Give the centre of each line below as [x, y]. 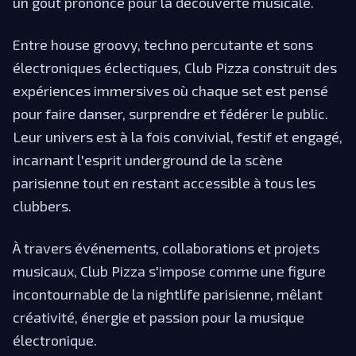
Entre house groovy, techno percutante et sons [163, 44]
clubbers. [42, 205]
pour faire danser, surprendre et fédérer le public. [170, 113]
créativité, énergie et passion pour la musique [159, 317]
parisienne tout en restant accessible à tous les [164, 182]
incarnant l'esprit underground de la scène [148, 159]
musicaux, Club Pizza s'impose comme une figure [169, 271]
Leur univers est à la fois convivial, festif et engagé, [178, 136]
